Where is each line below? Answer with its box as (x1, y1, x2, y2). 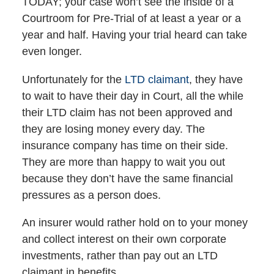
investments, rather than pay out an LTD (21, 249, 218, 262)
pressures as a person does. (21, 188, 161, 201)
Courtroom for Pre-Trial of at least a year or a (21, 12, 241, 25)
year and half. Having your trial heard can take (21, 29, 247, 42)
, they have (188, 73, 243, 86)
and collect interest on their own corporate (21, 232, 226, 245)
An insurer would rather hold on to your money (21, 216, 248, 229)
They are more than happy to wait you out (21, 155, 225, 168)
